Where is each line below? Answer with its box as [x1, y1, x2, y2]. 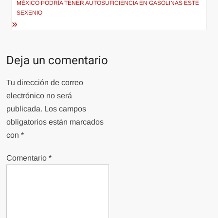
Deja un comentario [6, 52, 109, 69]
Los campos [44, 104, 87, 113]
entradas [6, 8, 63, 30]
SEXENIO [17, 9, 43, 16]
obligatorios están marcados [6, 117, 104, 126]
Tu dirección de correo [6, 78, 84, 87]
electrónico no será [6, 91, 73, 100]
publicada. [6, 104, 43, 113]
